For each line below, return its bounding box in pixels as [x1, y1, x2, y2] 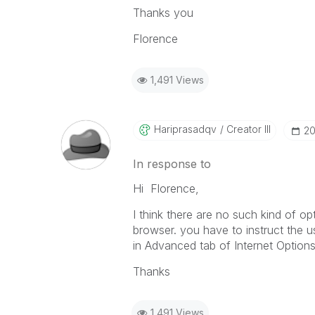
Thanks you [132, 6, 193, 20]
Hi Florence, [132, 181, 199, 195]
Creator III [223, 123, 271, 135]
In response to [132, 157, 211, 171]
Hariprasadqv [153, 123, 217, 135]
